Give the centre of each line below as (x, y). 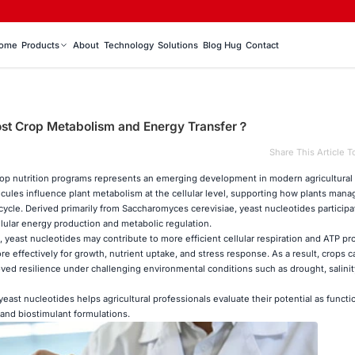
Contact (263, 46)
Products (41, 46)
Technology (128, 46)
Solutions (178, 46)
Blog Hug (222, 46)
